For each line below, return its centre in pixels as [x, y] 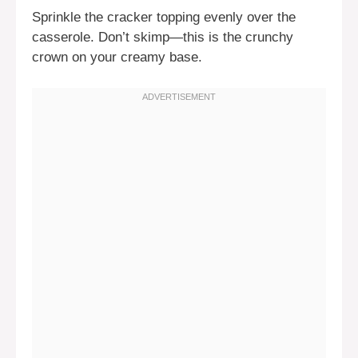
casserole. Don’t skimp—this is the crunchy [163, 38]
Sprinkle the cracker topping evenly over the [164, 18]
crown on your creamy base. [117, 58]
